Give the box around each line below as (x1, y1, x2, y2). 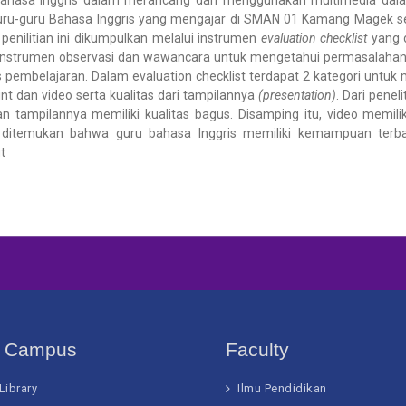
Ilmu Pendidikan (237, 382, 327, 395)
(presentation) (258, 88, 336, 102)
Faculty (226, 339, 289, 360)
